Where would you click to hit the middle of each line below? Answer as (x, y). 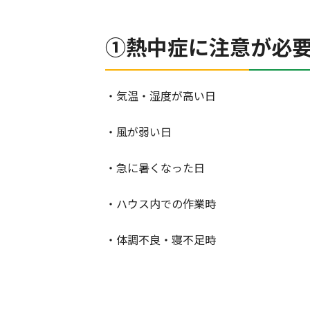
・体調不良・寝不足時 (161, 240)
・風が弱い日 (138, 132)
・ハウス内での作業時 (161, 204)
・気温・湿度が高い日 (161, 96)
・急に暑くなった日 (155, 168)
